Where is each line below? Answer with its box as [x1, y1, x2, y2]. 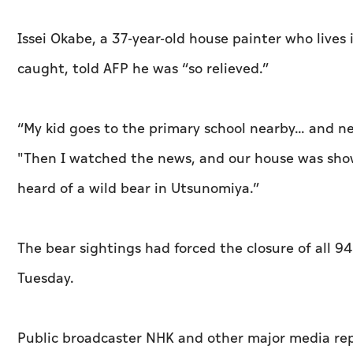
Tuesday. [17, 268, 74, 290]
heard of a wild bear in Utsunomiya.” [17, 178, 259, 200]
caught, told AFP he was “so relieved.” [17, 58, 269, 80]
